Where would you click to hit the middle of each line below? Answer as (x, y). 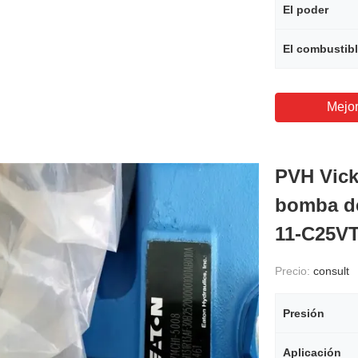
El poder (306, 10)
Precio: (294, 271)
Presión (304, 313)
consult (331, 271)
